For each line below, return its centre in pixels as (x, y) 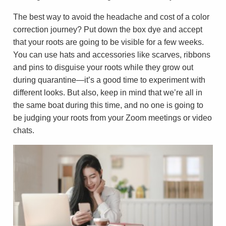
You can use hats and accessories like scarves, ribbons (112, 54)
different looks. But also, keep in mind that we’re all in (108, 92)
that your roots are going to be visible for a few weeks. (108, 42)
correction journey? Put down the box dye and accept (108, 29)
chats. (24, 130)
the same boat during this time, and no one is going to (108, 105)
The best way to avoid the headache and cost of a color (111, 17)
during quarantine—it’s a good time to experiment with (109, 80)
